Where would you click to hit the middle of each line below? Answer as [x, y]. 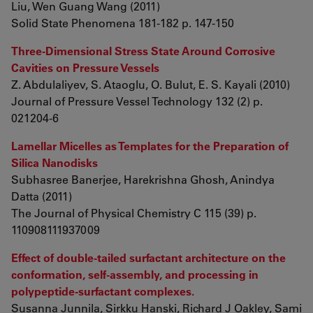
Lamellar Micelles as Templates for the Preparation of [150, 146]
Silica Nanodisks [54, 162]
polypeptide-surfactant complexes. [103, 291]
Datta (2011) [42, 196]
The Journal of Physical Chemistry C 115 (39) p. [134, 213]
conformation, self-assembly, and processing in [135, 274]
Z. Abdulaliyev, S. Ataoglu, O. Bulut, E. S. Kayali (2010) [151, 84]
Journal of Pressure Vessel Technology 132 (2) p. [137, 101]
